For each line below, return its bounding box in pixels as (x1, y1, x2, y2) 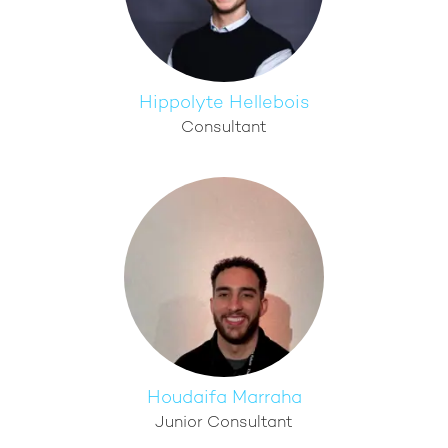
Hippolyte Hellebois (138, 94, 310, 113)
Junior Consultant (155, 415, 293, 432)
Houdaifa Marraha (146, 389, 302, 408)
